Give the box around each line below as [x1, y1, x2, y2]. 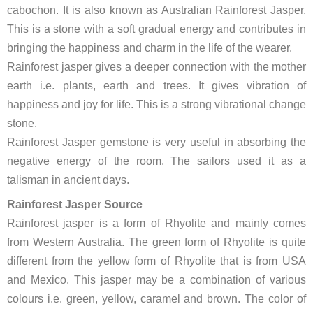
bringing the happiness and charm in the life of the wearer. [7, 42, 292, 54]
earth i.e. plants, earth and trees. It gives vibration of [7, 80, 306, 92]
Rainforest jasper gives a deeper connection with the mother [7, 61, 306, 73]
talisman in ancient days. [7, 174, 129, 186]
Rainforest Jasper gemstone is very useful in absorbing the [7, 136, 306, 148]
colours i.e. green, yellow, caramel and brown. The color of [7, 293, 306, 305]
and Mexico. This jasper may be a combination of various [7, 274, 306, 286]
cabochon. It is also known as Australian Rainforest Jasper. [7, 4, 306, 16]
